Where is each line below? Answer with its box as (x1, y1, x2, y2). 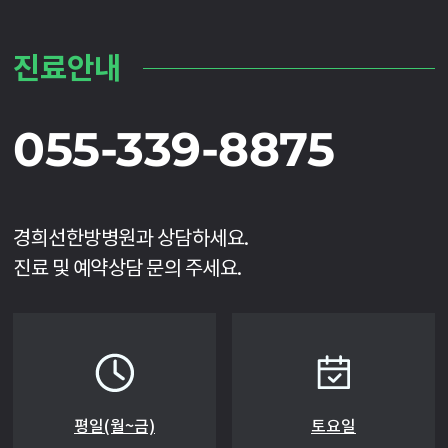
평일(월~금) (74, 416, 155, 436)
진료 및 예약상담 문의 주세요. (13, 255, 242, 281)
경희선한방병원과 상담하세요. (13, 225, 249, 251)
